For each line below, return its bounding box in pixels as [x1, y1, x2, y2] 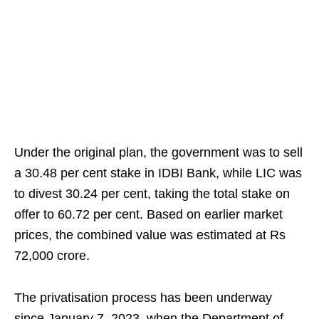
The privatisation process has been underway [14, 291, 272, 305]
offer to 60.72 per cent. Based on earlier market [14, 207, 283, 221]
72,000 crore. [14, 249, 90, 263]
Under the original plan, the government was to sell [14, 145, 303, 159]
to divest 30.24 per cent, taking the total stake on [14, 187, 290, 201]
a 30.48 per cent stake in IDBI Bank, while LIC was [14, 166, 302, 180]
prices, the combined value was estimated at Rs [14, 228, 286, 242]
